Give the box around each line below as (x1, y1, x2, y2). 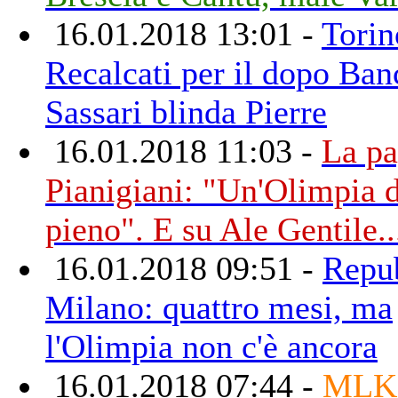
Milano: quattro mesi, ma (45, 288, 393, 326)
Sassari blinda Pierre (45, 92, 327, 131)
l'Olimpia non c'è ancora (45, 327, 378, 365)
